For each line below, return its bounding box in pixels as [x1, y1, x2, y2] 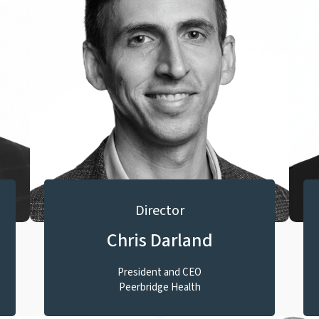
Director [135, 201, 184, 221]
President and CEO [117, 265, 202, 280]
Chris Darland [106, 227, 213, 253]
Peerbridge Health [118, 280, 201, 295]
